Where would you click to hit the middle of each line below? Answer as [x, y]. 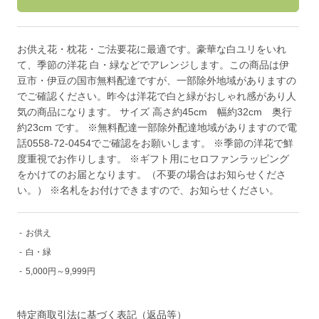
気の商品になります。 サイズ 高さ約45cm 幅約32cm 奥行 [155, 112]
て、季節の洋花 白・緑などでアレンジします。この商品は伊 [153, 65]
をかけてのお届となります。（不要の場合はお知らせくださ [152, 175]
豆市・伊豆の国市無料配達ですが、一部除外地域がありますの [157, 81]
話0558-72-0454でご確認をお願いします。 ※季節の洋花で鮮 [156, 143]
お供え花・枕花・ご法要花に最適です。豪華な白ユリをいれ [152, 49]
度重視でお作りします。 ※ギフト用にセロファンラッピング [153, 159]
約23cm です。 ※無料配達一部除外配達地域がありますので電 [157, 128]
